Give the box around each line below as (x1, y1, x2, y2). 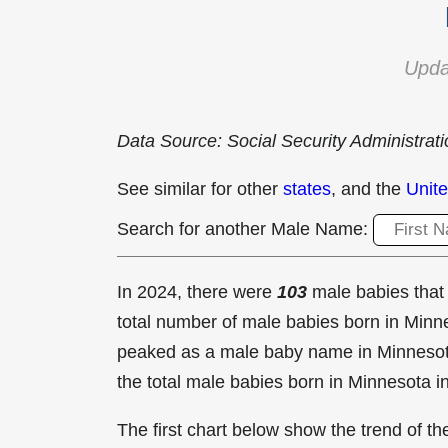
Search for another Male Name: (117, 219, 373, 239)
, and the (331, 179, 406, 199)
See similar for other (117, 179, 283, 199)
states (283, 179, 331, 199)
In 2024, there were (117, 282, 277, 302)
